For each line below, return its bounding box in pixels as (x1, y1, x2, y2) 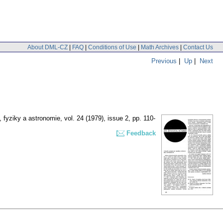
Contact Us (183, 43, 213, 51)
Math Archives (141, 43, 179, 51)
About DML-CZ (27, 43, 68, 51)
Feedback (126, 129, 156, 137)
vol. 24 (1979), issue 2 (64, 114, 128, 122)
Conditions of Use (88, 43, 136, 51)
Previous (151, 57, 177, 65)
